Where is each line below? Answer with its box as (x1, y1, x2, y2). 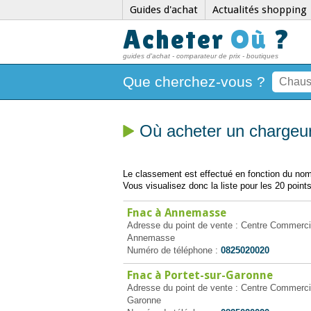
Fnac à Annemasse (127, 206, 226, 219)
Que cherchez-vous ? (123, 74, 265, 90)
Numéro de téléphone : (127, 245, 221, 255)
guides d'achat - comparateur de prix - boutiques (123, 52, 278, 60)
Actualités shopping (212, 3, 307, 16)
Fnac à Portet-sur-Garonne (127, 269, 273, 282)
